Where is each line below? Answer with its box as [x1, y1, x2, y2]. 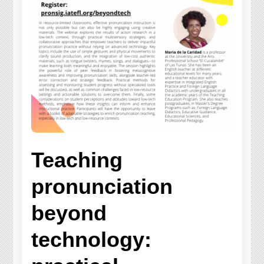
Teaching [31, 148, 123, 173]
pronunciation [31, 174, 173, 199]
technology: [31, 227, 152, 252]
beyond [31, 201, 107, 226]
